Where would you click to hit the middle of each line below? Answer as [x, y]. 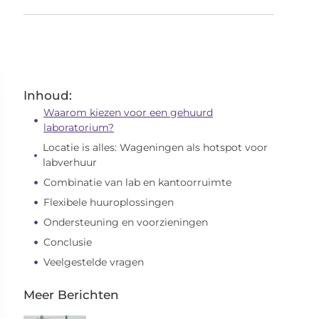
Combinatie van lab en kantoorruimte [138, 182]
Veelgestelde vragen [94, 262]
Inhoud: [48, 95]
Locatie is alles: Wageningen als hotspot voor [156, 147]
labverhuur [70, 162]
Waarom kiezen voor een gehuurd [129, 113]
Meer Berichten [72, 295]
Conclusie [68, 242]
